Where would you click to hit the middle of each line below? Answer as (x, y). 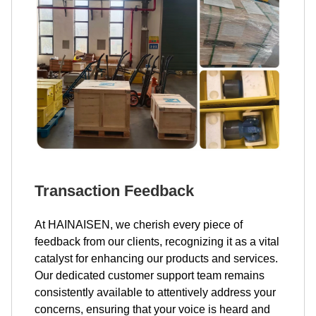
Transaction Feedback (114, 191)
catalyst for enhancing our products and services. (156, 259)
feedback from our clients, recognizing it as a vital (157, 242)
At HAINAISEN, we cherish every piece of (139, 225)
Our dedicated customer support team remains (150, 276)
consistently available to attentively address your (155, 293)
